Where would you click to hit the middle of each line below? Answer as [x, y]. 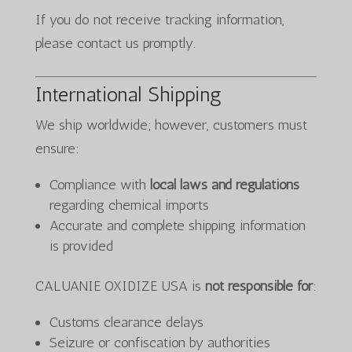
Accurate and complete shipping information [177, 225]
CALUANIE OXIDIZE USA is [120, 286]
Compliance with [99, 185]
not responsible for [258, 286]
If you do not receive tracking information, [159, 20]
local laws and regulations [224, 185]
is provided [81, 246]
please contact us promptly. [115, 43]
